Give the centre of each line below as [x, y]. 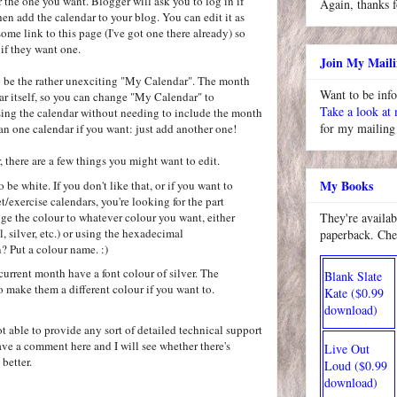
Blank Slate [353, 276]
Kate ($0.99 [354, 292]
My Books [346, 185]
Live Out [347, 348]
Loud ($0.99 [356, 365]
